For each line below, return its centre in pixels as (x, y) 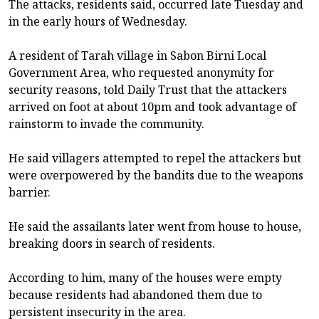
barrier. (30, 192)
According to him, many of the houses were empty (145, 277)
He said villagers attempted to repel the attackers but (155, 158)
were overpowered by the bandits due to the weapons (156, 175)
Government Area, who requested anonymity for (141, 72)
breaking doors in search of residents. (112, 243)
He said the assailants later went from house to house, (155, 226)
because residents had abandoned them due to (135, 294)
